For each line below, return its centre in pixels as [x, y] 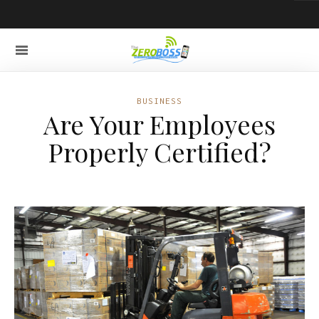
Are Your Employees [159, 124]
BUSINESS [159, 101]
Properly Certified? [159, 152]
